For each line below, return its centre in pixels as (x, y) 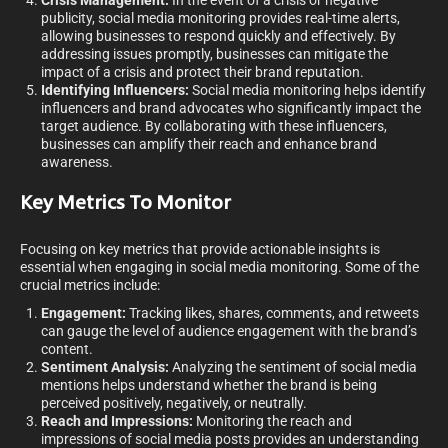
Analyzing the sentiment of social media (293, 367)
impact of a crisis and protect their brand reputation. (202, 72)
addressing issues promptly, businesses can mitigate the (214, 54)
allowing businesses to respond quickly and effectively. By (218, 36)
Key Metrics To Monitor (125, 204)
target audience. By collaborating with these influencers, (214, 126)
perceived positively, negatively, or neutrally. (174, 403)
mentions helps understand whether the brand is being (209, 385)
